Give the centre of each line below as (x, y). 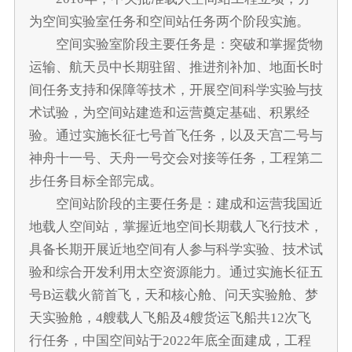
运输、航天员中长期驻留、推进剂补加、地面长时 (176, 67)
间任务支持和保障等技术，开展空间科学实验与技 (176, 90)
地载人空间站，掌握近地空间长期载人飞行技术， (176, 226)
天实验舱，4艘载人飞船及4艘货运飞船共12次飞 (170, 317)
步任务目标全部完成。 (95, 181)
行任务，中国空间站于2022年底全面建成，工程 (170, 340)
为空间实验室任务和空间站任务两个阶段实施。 (169, 21)
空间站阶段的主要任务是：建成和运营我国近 (176, 203)
